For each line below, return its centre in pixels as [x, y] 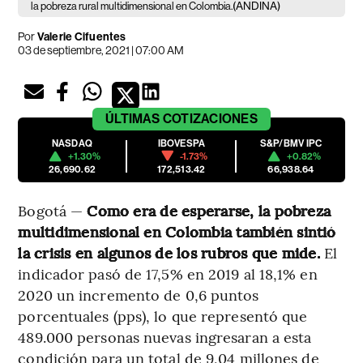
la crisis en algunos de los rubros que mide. [169, 252]
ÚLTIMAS [133, 118]
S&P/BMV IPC [291, 143]
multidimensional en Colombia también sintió [177, 231]
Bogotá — [53, 210]
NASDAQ [72, 143]
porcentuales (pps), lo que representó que [163, 315]
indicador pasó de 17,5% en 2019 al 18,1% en [168, 273]
